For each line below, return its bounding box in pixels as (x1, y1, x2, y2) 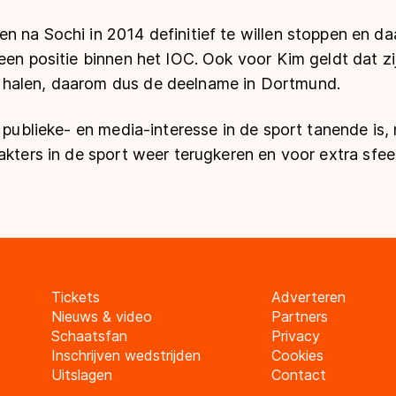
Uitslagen (50, 366, 112, 384)
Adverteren (270, 288, 346, 306)
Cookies (270, 346, 324, 364)
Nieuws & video (50, 308, 152, 325)
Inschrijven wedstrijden (50, 346, 201, 364)
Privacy (270, 327, 320, 345)
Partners (270, 308, 328, 325)
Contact (270, 366, 326, 384)
